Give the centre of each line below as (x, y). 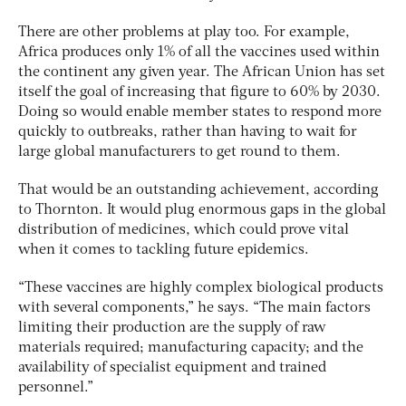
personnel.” (58, 388)
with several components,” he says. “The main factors (194, 309)
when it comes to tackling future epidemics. (165, 251)
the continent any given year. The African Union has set (202, 73)
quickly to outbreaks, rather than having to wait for (188, 133)
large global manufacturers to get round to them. (181, 153)
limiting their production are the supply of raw (172, 329)
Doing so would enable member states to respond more (200, 113)
